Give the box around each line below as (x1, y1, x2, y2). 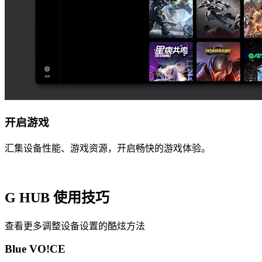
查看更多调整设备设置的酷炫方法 (5, 220, 145, 231)
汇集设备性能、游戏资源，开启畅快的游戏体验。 (5, 143, 211, 153)
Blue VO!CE (5, 243, 65, 256)
